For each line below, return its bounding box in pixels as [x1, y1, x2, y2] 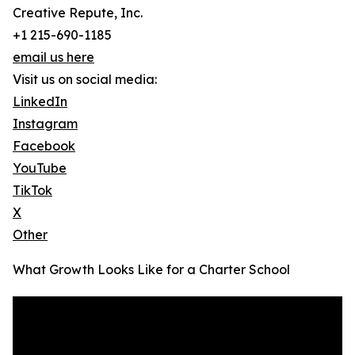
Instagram [13, 116, 78, 132]
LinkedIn [13, 94, 67, 110]
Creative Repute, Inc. [13, 5, 143, 21]
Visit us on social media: [13, 71, 157, 88]
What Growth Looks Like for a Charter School [13, 261, 290, 278]
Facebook [13, 138, 75, 155]
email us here [13, 49, 94, 66]
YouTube [13, 160, 67, 177]
